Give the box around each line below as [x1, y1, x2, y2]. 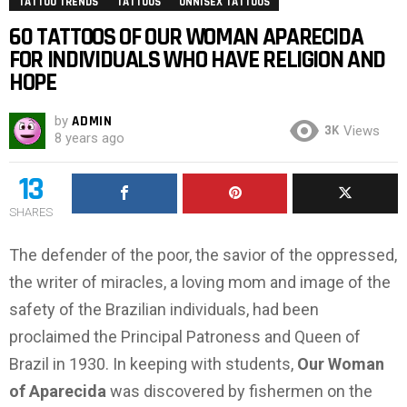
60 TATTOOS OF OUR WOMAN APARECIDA [9, 22, 363, 54]
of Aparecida [9, 382, 110, 402]
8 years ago [55, 130, 124, 147]
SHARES [9, 205, 53, 220]
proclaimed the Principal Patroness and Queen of [9, 327, 361, 347]
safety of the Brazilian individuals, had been [9, 300, 319, 320]
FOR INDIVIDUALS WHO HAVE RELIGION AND [9, 45, 386, 76]
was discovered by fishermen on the [110, 382, 372, 402]
